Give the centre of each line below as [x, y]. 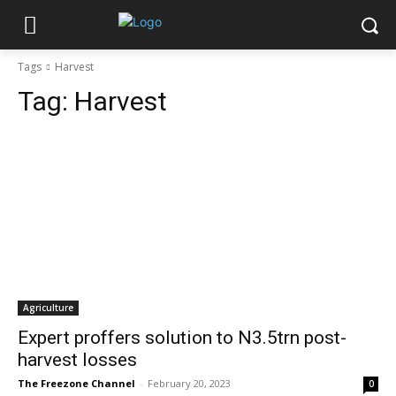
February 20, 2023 [189, 383]
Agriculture [48, 308]
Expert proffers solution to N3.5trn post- [182, 338]
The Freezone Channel [76, 383]
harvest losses [77, 360]
